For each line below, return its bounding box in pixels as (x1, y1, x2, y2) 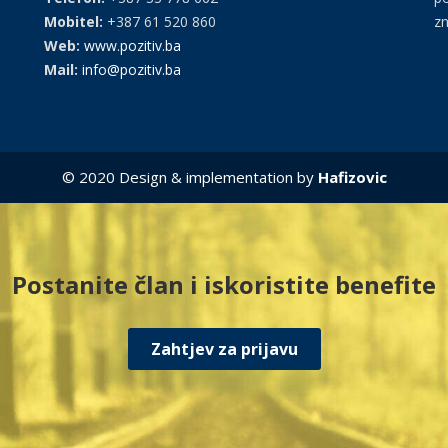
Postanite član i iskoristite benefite (12, 268, 436, 301)
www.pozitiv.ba (84, 36, 181, 55)
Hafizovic (317, 167, 387, 187)
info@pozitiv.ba (82, 60, 181, 79)
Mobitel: (44, 12, 103, 31)
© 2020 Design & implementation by (61, 167, 318, 187)
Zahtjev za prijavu (150, 338, 298, 360)
